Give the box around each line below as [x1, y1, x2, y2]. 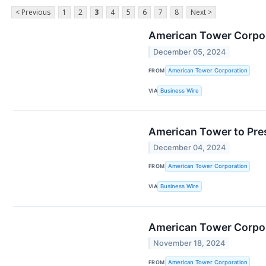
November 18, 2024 [153, 239, 226, 248]
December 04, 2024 [153, 142, 226, 152]
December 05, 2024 [153, 47, 226, 56]
